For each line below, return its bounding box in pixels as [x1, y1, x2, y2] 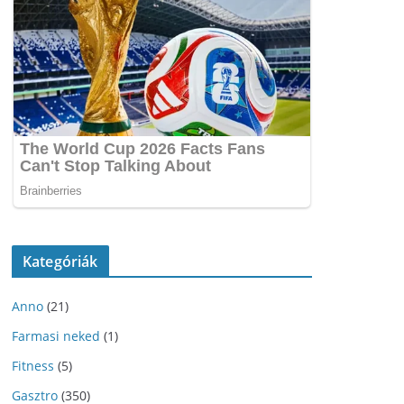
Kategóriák [23, 252, 98, 272]
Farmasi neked [12, 327, 100, 345]
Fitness [12, 357, 54, 375]
